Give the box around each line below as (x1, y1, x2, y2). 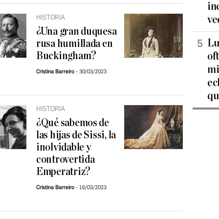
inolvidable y (36, 142, 91, 153)
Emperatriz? (36, 166, 91, 177)
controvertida (36, 154, 95, 165)
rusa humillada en (36, 38, 113, 49)
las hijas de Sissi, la (36, 130, 116, 141)
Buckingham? (36, 50, 97, 62)
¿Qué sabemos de (36, 117, 109, 129)
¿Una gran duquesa (36, 26, 117, 37)
